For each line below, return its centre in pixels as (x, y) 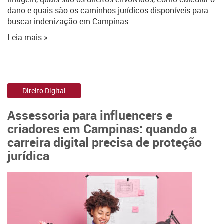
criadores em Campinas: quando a (102, 128)
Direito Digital (44, 91)
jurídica (28, 155)
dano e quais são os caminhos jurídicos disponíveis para (108, 10)
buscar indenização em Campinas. (69, 21)
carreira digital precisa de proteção (105, 142)
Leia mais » (28, 37)
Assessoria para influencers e (90, 115)
